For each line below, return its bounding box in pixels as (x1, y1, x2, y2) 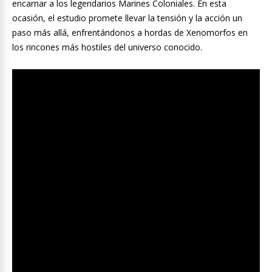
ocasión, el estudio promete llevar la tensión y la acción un (12, 12, 242, 24)
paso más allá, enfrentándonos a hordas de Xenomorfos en (12, 27, 248, 39)
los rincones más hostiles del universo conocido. (12, 41, 202, 53)
